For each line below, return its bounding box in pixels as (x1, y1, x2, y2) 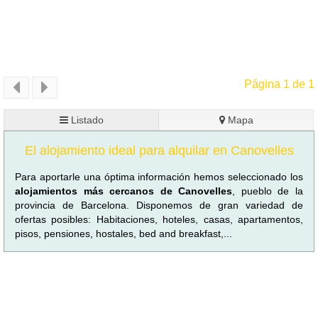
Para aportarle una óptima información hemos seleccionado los (15, 170, 303, 182)
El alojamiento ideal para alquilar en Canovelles (24, 143, 294, 158)
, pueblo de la (232, 185, 304, 197)
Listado (67, 114, 104, 126)
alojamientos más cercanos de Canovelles (15, 185, 233, 197)
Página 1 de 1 (244, 78, 314, 91)
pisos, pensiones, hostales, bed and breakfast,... (15, 227, 232, 239)
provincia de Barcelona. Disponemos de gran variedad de (15, 199, 303, 211)
